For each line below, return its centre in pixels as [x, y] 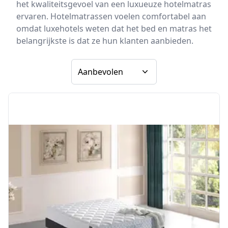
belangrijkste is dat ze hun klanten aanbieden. [105, 41]
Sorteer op [91, 65]
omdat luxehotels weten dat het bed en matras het [114, 29]
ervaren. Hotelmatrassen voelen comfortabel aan [111, 17]
